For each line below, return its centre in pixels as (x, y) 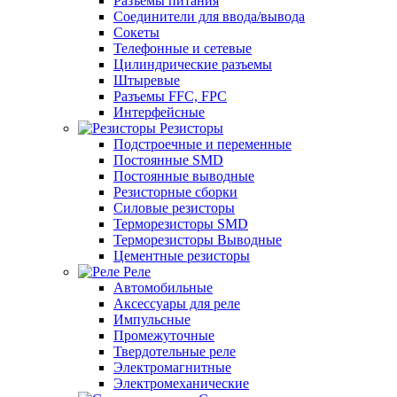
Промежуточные (164, 335)
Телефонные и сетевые (183, 48)
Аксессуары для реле (177, 304)
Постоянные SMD (168, 160)
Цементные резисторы (182, 256)
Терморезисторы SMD (181, 224)
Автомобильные (163, 288)
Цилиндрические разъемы (193, 64)
